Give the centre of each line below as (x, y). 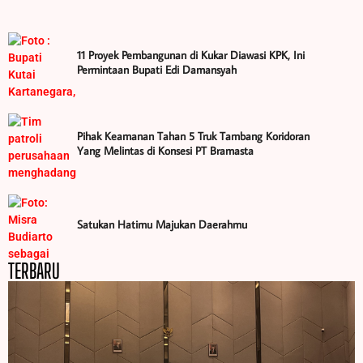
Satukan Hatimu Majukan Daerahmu (162, 225)
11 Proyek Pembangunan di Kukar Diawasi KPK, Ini (191, 56)
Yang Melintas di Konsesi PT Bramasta (165, 151)
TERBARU (34, 271)
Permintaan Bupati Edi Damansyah (157, 70)
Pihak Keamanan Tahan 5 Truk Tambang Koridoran (193, 137)
